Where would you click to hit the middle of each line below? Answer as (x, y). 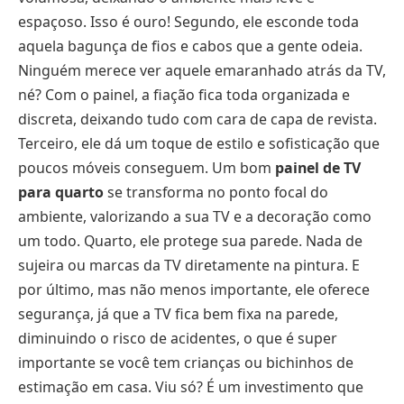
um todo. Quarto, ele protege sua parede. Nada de (190, 240)
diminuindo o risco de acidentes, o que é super (178, 338)
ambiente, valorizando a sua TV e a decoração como (195, 216)
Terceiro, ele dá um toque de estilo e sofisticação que (199, 143)
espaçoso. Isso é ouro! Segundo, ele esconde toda (188, 21)
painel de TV (318, 167)
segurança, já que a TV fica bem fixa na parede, (178, 313)
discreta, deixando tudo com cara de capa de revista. (197, 119)
